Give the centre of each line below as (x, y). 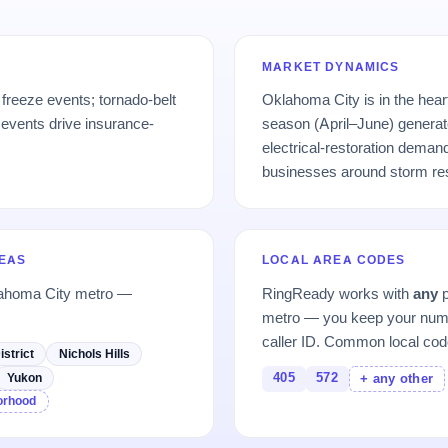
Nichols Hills (94, 354)
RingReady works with (338, 293)
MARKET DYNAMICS (331, 66)
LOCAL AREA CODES (334, 260)
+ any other (397, 378)
